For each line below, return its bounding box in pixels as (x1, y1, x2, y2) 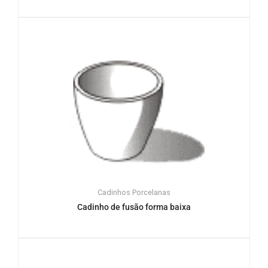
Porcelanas (132, 187, 170, 197)
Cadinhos (98, 187, 130, 197)
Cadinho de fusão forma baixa (77, 202, 191, 212)
